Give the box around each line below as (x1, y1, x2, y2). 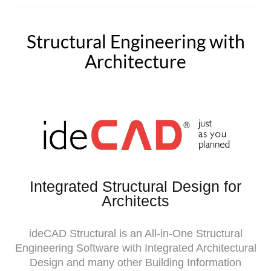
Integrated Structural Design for (30, 177, 241, 195)
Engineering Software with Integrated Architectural (15, 241, 256, 254)
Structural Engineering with (26, 30, 245, 52)
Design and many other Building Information (30, 256, 241, 269)
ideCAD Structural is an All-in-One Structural (28, 227, 243, 240)
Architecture (85, 50, 186, 72)
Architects (102, 192, 169, 209)
